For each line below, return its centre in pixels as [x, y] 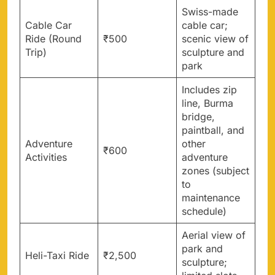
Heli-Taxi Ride [57, 255]
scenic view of [215, 38]
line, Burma [207, 103]
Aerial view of [214, 235]
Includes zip [209, 89]
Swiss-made [210, 11]
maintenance [211, 197]
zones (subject [215, 170]
